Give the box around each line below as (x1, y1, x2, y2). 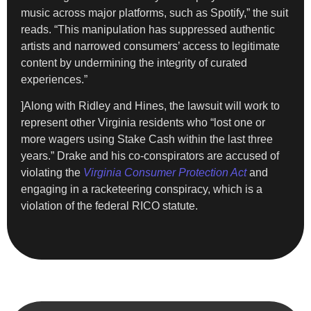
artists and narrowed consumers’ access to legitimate (21, 40, 280, 52)
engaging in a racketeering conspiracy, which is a (21, 183, 262, 196)
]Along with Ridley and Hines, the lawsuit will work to (21, 100, 280, 112)
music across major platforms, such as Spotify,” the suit (21, 6, 288, 19)
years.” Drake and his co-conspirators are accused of (21, 150, 279, 162)
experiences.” (21, 73, 87, 85)
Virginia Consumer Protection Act (83, 167, 246, 179)
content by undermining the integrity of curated (21, 56, 247, 69)
